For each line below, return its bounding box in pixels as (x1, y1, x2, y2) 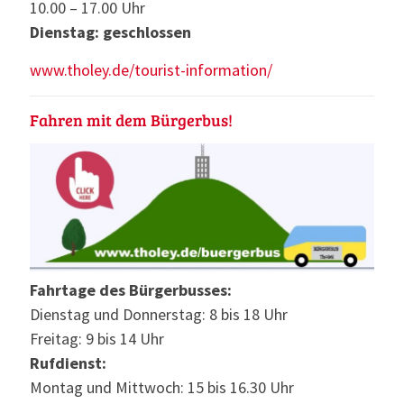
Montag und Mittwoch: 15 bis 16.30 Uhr (30, 377, 294, 399)
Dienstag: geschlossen (30, 21, 191, 42)
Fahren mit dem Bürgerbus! (30, 108, 233, 131)
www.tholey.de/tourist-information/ (30, 59, 272, 80)
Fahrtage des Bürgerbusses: (30, 280, 232, 301)
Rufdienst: (30, 353, 106, 374)
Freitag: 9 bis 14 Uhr (30, 328, 164, 350)
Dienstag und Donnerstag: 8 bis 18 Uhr (30, 304, 288, 326)
